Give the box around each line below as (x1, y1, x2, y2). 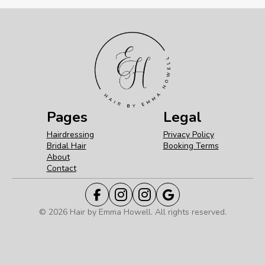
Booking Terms (163, 140, 219, 151)
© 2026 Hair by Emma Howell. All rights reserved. (38, 206, 227, 218)
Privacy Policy (163, 129, 214, 140)
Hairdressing (46, 129, 94, 140)
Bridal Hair (46, 140, 86, 151)
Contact (46, 163, 76, 174)
